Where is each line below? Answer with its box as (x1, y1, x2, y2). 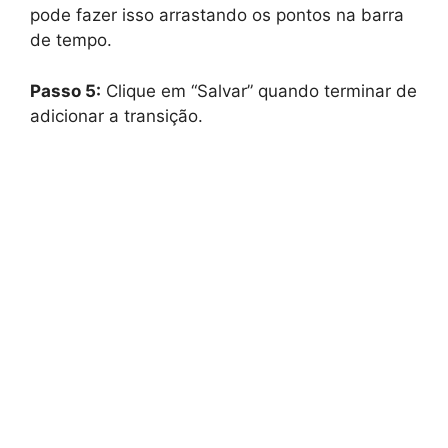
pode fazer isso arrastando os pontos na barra (30, 5, 404, 26)
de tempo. (30, 30, 112, 51)
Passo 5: (30, 80, 101, 101)
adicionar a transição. (30, 105, 203, 126)
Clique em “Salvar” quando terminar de (101, 80, 417, 101)
